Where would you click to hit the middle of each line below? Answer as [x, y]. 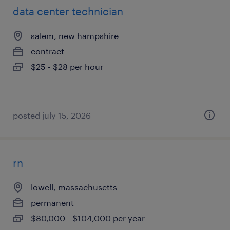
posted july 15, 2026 [52, 115]
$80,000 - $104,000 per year [88, 218]
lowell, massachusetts [74, 187]
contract [47, 51]
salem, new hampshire [75, 36]
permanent [52, 203]
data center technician [68, 11]
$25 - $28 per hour [67, 66]
